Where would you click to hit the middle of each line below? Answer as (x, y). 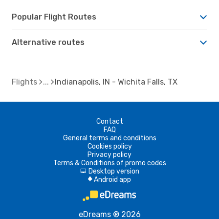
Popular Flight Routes (54, 17)
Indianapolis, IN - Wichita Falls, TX (116, 82)
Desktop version (114, 171)
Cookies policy (109, 146)
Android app (112, 179)
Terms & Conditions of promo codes (109, 163)
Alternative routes (48, 42)
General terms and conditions (109, 138)
